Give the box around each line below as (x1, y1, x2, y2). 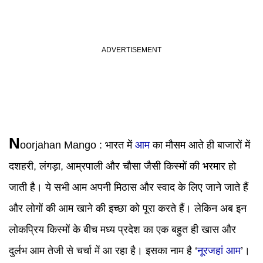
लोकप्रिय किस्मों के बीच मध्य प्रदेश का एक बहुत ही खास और (9, 224, 236, 235)
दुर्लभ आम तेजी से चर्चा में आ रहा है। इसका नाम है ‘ (9, 245, 197, 257)
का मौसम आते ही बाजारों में (150, 139, 250, 151)
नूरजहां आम (197, 245, 241, 257)
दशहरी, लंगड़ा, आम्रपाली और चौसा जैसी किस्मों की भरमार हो (9, 160, 236, 172)
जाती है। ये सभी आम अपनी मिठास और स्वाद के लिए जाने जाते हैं (9, 181, 248, 193)
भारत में (105, 139, 135, 151)
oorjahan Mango (20, 139, 96, 151)
